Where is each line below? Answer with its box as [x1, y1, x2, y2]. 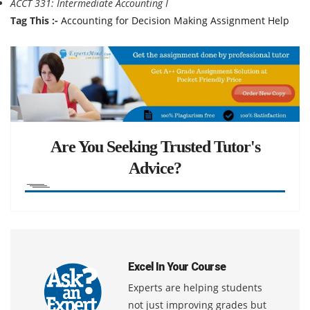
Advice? [129, 158, 181, 177]
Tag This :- [10, 14, 58, 27]
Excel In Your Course [128, 259, 226, 273]
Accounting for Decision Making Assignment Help [61, 14, 289, 27]
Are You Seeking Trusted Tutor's [50, 137, 260, 156]
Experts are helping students [128, 280, 262, 294]
